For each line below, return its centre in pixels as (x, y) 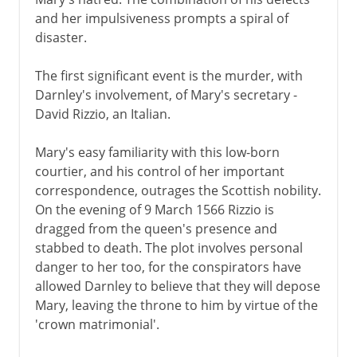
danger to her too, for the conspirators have (168, 267)
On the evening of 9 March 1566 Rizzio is (154, 209)
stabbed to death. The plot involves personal (169, 247)
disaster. (61, 37)
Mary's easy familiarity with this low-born (157, 152)
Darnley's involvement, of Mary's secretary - (166, 94)
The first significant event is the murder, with (169, 75)
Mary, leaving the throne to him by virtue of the (176, 305)
